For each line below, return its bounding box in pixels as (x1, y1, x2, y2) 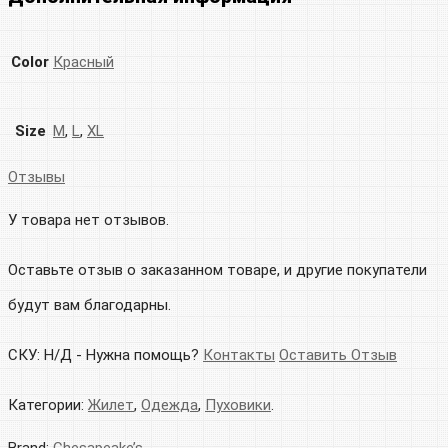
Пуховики (205, 396, 271, 415)
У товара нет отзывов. (8, 211, 169, 230)
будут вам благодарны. (8, 296, 171, 315)
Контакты (203, 346, 275, 365)
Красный (53, 53, 114, 72)
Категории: (8, 396, 88, 415)
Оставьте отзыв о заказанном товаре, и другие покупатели (8, 261, 427, 280)
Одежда (141, 396, 198, 415)
